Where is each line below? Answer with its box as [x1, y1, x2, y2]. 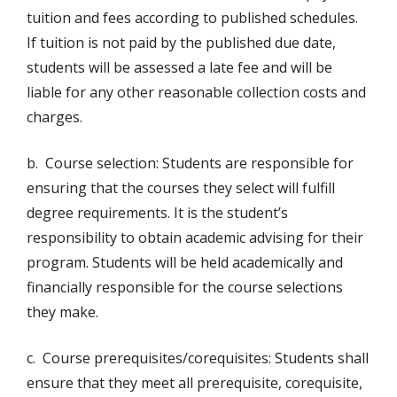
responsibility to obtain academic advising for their [27, 228, 363, 248]
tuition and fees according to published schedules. [27, 8, 358, 28]
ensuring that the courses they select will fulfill [27, 178, 335, 198]
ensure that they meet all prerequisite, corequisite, [27, 373, 362, 393]
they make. [27, 302, 98, 323]
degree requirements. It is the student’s [27, 203, 288, 223]
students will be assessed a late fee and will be [27, 58, 332, 78]
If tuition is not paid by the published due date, [27, 33, 336, 53]
